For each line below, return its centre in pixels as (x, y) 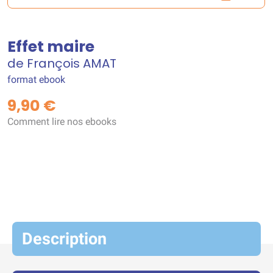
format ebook (36, 80)
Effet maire (51, 46)
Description (64, 239)
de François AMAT (62, 63)
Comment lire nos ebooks (62, 122)
